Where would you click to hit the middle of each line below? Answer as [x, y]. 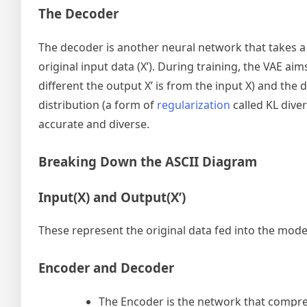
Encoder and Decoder [106, 268]
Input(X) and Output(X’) [112, 197]
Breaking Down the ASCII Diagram [148, 161]
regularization [194, 105]
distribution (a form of [98, 105]
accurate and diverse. [94, 124]
